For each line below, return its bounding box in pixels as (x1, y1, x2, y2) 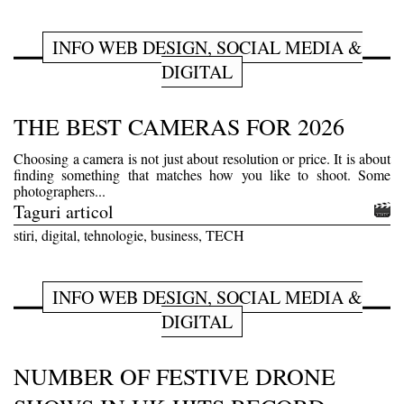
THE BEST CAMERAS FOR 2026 (14, 110, 344, 142)
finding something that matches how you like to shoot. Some (14, 164, 390, 184)
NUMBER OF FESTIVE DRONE (14, 360, 335, 391)
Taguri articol (14, 198, 114, 224)
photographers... (14, 180, 106, 200)
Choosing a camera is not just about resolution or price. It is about (14, 148, 390, 168)
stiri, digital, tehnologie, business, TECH (14, 225, 244, 244)
